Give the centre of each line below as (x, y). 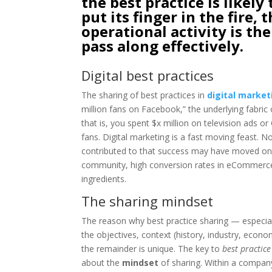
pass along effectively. (163, 46)
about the (102, 262)
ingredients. (104, 178)
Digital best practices (148, 75)
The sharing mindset (148, 201)
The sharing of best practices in (144, 95)
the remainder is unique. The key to (152, 248)
